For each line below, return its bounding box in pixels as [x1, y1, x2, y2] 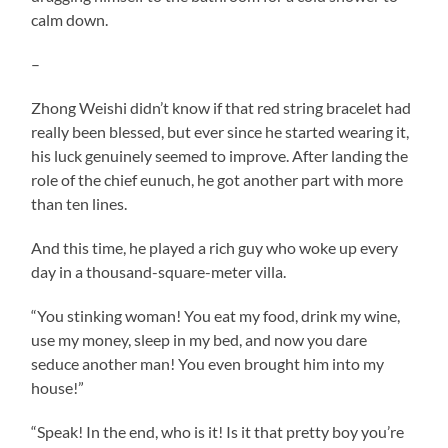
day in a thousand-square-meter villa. [31, 261, 287, 281]
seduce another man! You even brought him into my [31, 353, 385, 373]
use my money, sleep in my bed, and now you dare [31, 329, 368, 349]
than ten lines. [31, 193, 128, 213]
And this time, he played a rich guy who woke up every [31, 237, 399, 257]
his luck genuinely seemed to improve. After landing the [31, 145, 409, 165]
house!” [31, 377, 85, 397]
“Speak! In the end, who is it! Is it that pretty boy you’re [31, 421, 405, 441]
